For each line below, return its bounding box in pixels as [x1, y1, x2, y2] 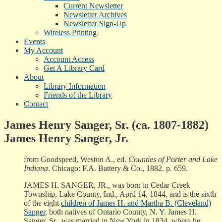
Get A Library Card [44, 63, 105, 72]
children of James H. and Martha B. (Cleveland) [61, 198, 211, 207]
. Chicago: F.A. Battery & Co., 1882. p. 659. [48, 164, 188, 172]
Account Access [44, 55, 94, 63]
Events [24, 37, 45, 46]
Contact [24, 99, 48, 108]
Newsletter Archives [63, 10, 127, 19]
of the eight [24, 198, 61, 207]
